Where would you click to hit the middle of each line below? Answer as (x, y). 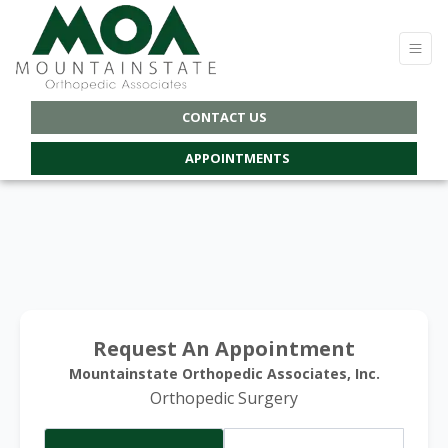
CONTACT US (224, 117)
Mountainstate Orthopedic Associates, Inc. (224, 373)
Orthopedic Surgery (224, 398)
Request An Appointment (224, 348)
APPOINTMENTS (234, 158)
